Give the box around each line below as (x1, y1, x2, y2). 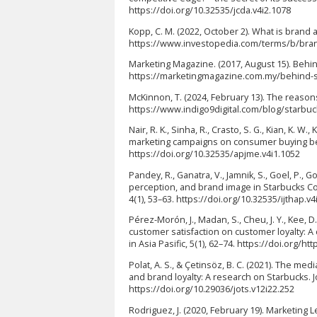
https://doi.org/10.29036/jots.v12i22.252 (129, 283, 294, 296)
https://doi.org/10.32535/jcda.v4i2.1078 (129, 4, 291, 16)
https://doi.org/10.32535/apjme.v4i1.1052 (129, 148, 300, 161)
